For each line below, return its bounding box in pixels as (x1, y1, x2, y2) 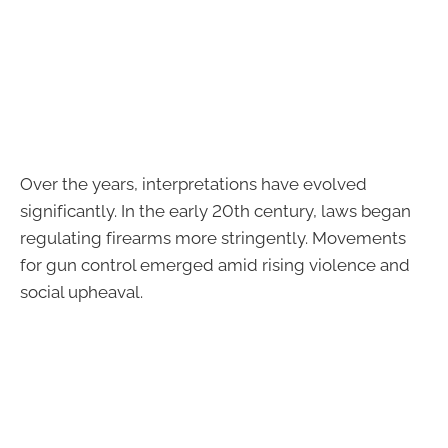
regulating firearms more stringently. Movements (20, 228, 406, 249)
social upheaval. (20, 282, 143, 303)
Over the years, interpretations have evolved (20, 174, 367, 195)
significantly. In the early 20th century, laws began (20, 201, 411, 222)
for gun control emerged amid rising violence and (20, 255, 410, 276)
